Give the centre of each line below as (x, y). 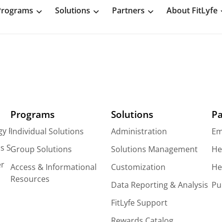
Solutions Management (154, 149)
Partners (129, 10)
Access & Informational (54, 167)
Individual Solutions (47, 131)
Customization (138, 167)
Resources (30, 179)
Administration (139, 131)
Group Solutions (41, 149)
